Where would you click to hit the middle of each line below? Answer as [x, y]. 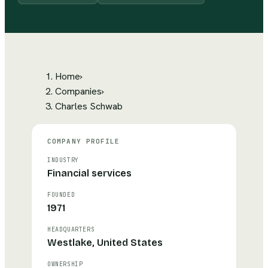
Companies [78, 91]
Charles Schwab [89, 106]
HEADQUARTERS [71, 229]
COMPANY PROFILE [84, 141]
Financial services [89, 173]
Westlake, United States [105, 243]
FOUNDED [61, 195]
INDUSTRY [63, 160]
